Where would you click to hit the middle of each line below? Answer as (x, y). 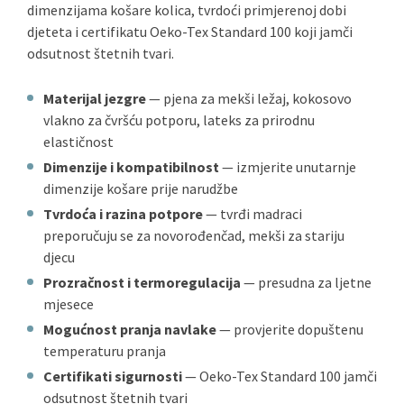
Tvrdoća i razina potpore (123, 214)
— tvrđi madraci (252, 214)
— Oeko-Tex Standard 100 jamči (280, 376)
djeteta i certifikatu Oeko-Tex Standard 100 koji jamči (190, 32)
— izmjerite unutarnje (288, 167)
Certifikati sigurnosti (113, 376)
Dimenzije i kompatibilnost (131, 167)
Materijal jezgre (95, 98)
